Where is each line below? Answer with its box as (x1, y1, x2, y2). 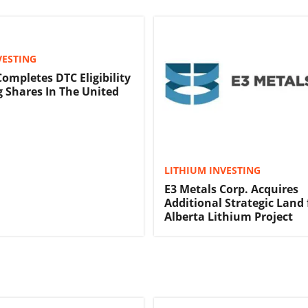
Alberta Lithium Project (164, 209, 293, 225)
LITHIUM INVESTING (164, 164, 261, 177)
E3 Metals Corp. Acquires (164, 181, 298, 197)
